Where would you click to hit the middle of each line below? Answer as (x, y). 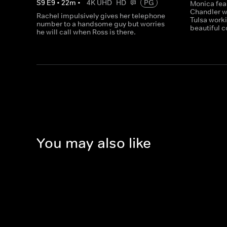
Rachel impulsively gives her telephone (101, 16)
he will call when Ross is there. (86, 32)
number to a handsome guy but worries (101, 24)
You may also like (94, 143)
